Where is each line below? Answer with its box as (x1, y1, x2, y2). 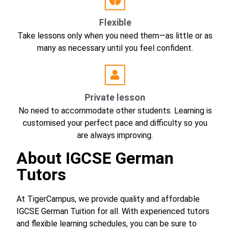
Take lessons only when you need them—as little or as (17, 31, 213, 41)
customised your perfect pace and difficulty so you (23, 118, 207, 128)
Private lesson (85, 92, 145, 103)
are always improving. (77, 130, 153, 140)
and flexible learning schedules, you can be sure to (16, 219, 197, 228)
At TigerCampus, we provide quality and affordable (16, 194, 200, 204)
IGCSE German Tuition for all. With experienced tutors (16, 206, 209, 216)
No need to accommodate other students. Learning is (18, 106, 212, 116)
